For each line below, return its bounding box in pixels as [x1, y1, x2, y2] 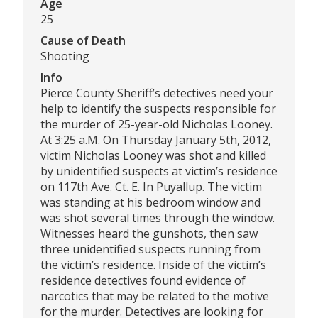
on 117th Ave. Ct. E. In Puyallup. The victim [40, 179, 262, 195]
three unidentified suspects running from [40, 241, 261, 258]
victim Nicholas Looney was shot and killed [40, 148, 266, 164]
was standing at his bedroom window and [40, 194, 261, 211]
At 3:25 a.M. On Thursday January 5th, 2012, [40, 132, 271, 148]
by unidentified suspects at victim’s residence [40, 163, 278, 180]
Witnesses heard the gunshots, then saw [40, 226, 258, 242]
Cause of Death [40, 33, 126, 49]
